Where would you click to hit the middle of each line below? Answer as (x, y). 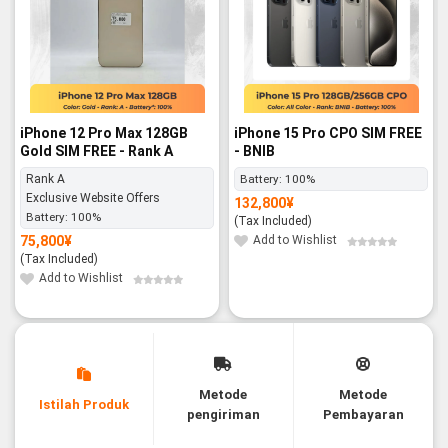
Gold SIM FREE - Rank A (96, 150)
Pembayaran (363, 415)
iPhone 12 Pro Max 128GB (104, 132)
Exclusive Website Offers (93, 198)
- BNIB (254, 150)
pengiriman (223, 415)
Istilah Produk (84, 405)
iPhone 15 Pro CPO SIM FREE (328, 132)
